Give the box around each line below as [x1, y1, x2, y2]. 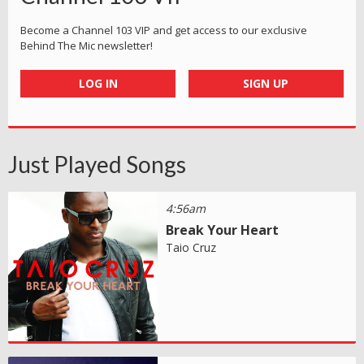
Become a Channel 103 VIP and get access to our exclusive [20, 22, 307, 37]
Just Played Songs [8, 149, 186, 178]
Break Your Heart [166, 220, 279, 239]
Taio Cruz [166, 239, 217, 255]
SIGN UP [243, 75, 289, 91]
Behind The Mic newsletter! [20, 37, 153, 53]
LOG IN [78, 75, 118, 91]
